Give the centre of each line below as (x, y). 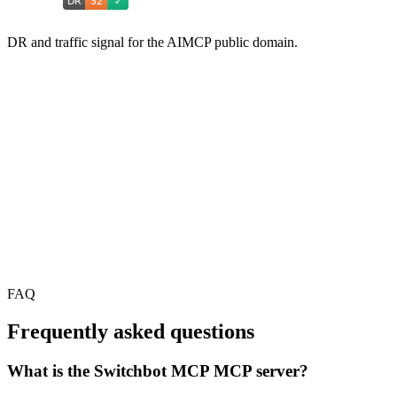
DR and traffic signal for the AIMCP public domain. (152, 43)
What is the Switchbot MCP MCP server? (158, 371)
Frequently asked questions (131, 332)
